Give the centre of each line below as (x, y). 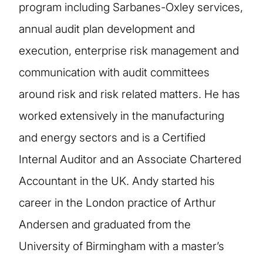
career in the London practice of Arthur (117, 203)
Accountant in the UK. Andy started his (117, 181)
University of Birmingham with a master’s (122, 246)
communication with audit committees (114, 72)
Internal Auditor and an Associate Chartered (130, 159)
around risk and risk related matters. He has (129, 94)
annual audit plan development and (107, 29)
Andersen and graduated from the (105, 224)
